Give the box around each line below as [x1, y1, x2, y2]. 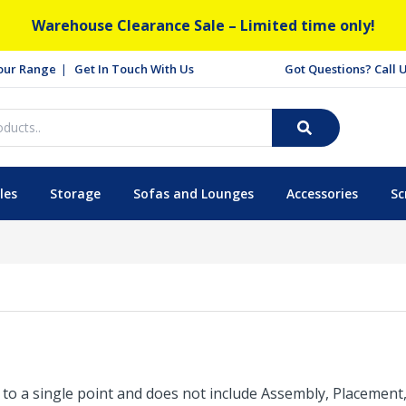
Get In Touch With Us [74, 61, 194, 77]
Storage [49, 185, 101, 202]
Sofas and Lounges [132, 185, 254, 202]
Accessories [285, 185, 358, 202]
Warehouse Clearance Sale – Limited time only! [31, 15, 375, 35]
